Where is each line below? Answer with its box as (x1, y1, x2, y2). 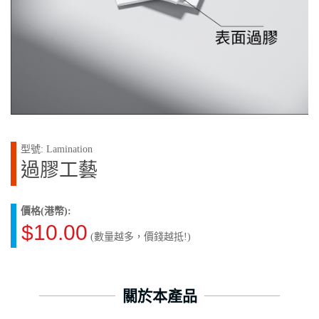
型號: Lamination (21, 143, 93, 155)
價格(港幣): (21, 205, 71, 216)
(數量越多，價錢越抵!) (88, 231, 191, 242)
